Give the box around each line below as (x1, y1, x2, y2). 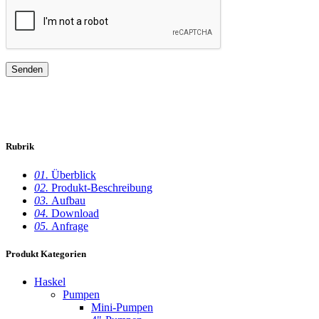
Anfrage (51, 219, 88, 232)
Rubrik (6, 141, 34, 152)
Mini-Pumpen (91, 300, 153, 313)
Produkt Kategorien (6, 248, 86, 259)
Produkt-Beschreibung (51, 181, 152, 194)
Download (51, 206, 99, 219)
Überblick (51, 168, 96, 181)
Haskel (34, 275, 66, 288)
